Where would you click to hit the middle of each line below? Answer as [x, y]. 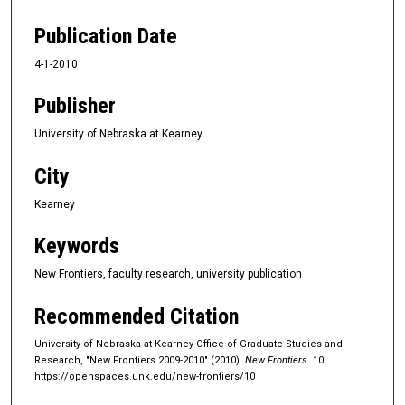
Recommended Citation [137, 316]
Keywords [77, 246]
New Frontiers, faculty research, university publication [168, 274]
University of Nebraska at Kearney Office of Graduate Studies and [188, 344]
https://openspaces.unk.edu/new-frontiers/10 [145, 376]
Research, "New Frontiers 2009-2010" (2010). [140, 360]
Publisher [75, 106]
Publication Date [106, 37]
